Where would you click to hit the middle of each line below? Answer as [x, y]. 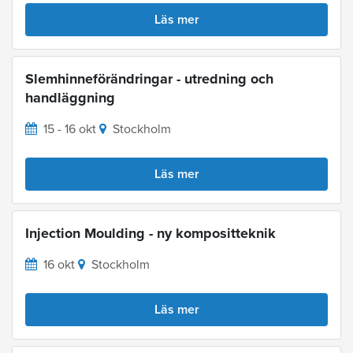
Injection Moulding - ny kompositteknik [150, 233]
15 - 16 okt [70, 129]
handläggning [70, 97]
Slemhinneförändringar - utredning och [149, 78]
